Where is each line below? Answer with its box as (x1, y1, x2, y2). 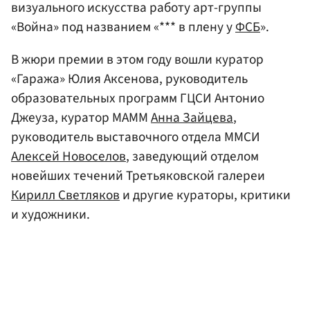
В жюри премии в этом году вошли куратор (11, 49, 264, 69)
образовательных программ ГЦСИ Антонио (11, 88, 264, 108)
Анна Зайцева (151, 107, 233, 127)
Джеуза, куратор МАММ (11, 107, 151, 127)
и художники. (11, 204, 90, 224)
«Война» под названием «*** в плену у (11, 17, 235, 37)
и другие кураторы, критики (120, 185, 291, 205)
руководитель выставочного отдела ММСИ (11, 127, 260, 147)
